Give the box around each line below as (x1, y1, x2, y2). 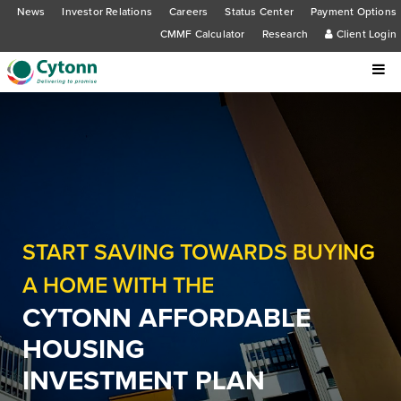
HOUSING (22, 332, 145, 366)
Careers (168, 5, 209, 18)
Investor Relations (62, 5, 152, 18)
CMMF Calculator (159, 28, 245, 40)
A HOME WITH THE (22, 271, 214, 299)
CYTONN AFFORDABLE (22, 301, 311, 335)
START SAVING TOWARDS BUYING (22, 238, 375, 266)
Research (261, 28, 309, 40)
